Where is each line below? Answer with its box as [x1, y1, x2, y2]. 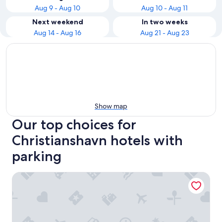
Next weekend [32, 17, 83, 26]
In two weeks [141, 17, 188, 26]
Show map [95, 102, 127, 111]
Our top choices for [12, 116, 136, 133]
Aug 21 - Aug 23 [140, 28, 189, 37]
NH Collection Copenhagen [11, 171, 111, 182]
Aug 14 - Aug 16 [34, 28, 81, 37]
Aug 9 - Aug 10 [35, 3, 80, 12]
